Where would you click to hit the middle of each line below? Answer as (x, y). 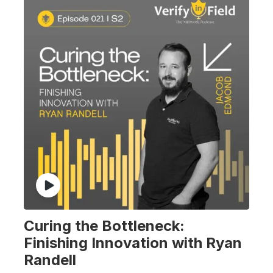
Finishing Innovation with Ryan (133, 243)
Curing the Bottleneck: (104, 225)
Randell (52, 260)
